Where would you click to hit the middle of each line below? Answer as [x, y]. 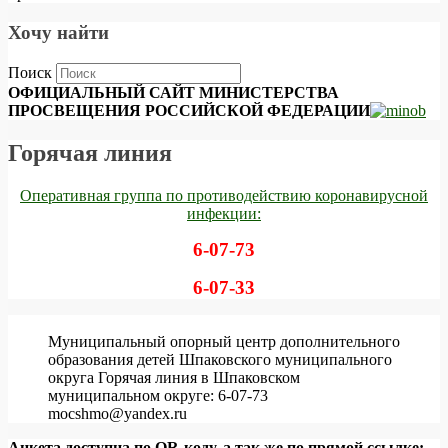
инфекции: [224, 213]
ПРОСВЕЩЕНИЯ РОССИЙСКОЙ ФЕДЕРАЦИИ [189, 110]
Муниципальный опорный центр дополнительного [224, 341]
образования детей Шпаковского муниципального [220, 359]
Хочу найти [58, 32]
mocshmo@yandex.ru [117, 413]
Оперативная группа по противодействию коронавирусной [224, 195]
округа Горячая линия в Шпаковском [174, 377]
